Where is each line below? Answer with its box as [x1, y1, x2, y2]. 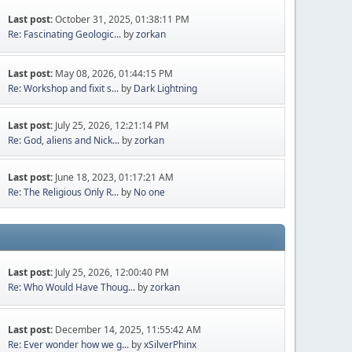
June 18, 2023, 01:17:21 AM [55, 170, 174, 184]
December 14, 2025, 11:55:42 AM [55, 322, 202, 336]
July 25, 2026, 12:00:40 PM [55, 265, 170, 279]
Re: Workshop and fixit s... [8, 82, 119, 95]
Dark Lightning [134, 82, 198, 95]
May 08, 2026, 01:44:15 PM [55, 67, 174, 80]
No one [134, 185, 166, 199]
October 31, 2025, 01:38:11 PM [55, 12, 190, 26]
